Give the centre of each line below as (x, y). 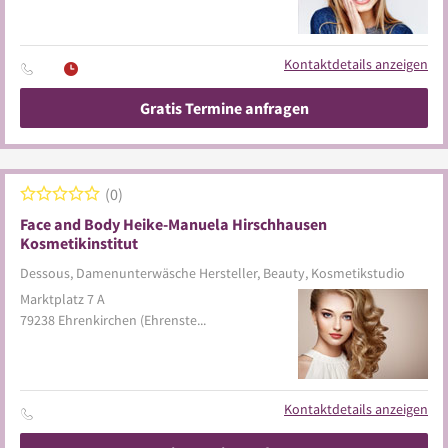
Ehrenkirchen (97, 320)
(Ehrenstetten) (168, 320)
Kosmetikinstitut (79, 243)
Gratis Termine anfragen (224, 108)
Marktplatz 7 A (62, 299)
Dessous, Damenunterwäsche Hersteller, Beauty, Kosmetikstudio (212, 273)
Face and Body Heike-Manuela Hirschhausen (173, 224)
